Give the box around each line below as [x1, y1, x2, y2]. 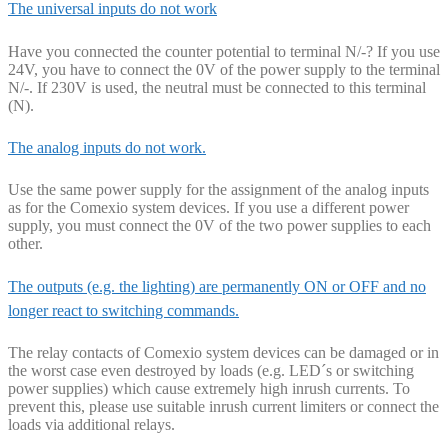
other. [8, 235, 43, 253]
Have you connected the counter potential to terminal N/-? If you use [8, 42, 440, 60]
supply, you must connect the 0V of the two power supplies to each [8, 217, 431, 235]
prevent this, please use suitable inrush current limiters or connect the [8, 397, 439, 415]
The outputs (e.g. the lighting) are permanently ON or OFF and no [8, 277, 426, 295]
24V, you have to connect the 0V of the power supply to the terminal [8, 60, 440, 78]
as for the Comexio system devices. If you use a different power [8, 199, 409, 217]
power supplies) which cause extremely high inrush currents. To [8, 379, 410, 397]
